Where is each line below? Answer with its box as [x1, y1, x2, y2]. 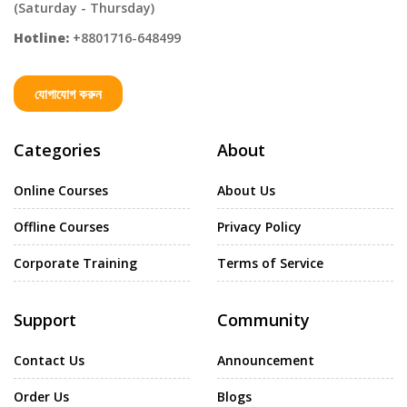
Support [14, 308, 76, 331]
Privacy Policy [217, 217, 302, 235]
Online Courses [14, 181, 108, 199]
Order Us [14, 387, 69, 405]
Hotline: [14, 28, 69, 46]
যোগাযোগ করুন [35, 84, 102, 103]
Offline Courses [14, 217, 109, 235]
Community [217, 308, 310, 331]
